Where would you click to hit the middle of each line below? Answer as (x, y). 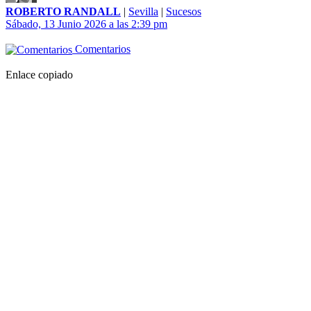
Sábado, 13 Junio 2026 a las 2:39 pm (86, 24)
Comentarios (101, 49)
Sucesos (184, 12)
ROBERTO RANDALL (63, 12)
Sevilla (143, 12)
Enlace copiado (39, 75)
